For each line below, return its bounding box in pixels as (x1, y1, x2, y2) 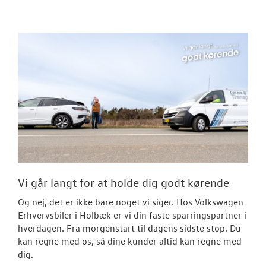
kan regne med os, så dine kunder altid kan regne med (18, 235, 242, 247)
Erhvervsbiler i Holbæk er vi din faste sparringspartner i (18, 208, 246, 221)
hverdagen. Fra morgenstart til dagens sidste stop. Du (18, 221, 241, 234)
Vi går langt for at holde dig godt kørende (18, 175, 229, 189)
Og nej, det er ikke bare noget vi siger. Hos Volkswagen (18, 195, 243, 208)
